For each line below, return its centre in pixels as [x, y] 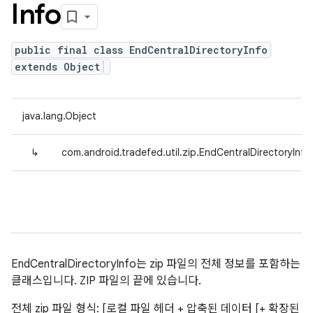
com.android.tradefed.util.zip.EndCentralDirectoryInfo [186, 152]
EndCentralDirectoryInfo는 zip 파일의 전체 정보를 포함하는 [156, 264]
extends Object [57, 67]
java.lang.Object [59, 116]
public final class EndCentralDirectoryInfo [141, 50]
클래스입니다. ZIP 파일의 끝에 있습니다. [106, 281]
